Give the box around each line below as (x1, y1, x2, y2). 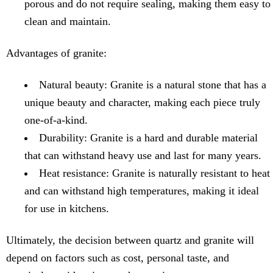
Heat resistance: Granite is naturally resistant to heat (39, 167, 270, 180)
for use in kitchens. (24, 202, 109, 215)
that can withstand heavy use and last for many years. (24, 149, 261, 162)
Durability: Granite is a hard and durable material (39, 132, 258, 144)
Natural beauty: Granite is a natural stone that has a (39, 79, 266, 91)
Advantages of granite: (6, 47, 107, 60)
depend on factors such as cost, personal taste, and (6, 252, 229, 264)
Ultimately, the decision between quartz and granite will (6, 234, 254, 247)
